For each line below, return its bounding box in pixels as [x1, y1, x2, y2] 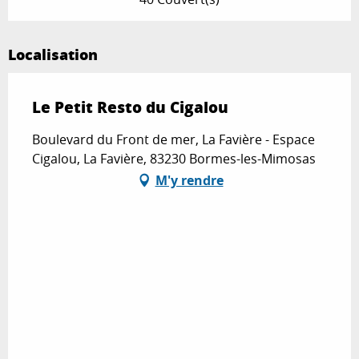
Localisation [8, 44, 98, 66]
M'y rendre [155, 171, 224, 190]
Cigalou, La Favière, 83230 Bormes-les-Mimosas [32, 150, 316, 168]
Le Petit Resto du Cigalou [32, 96, 228, 119]
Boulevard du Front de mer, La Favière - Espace [32, 131, 315, 149]
